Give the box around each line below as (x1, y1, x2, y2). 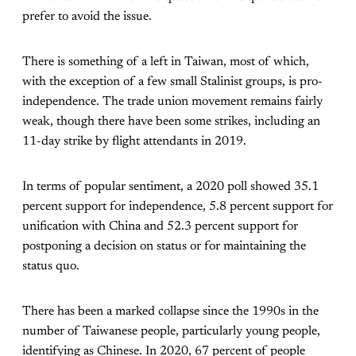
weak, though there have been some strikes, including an (22, 114, 320, 128)
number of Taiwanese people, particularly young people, (22, 324, 320, 338)
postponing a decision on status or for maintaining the (22, 239, 306, 253)
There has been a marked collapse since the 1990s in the (22, 304, 319, 318)
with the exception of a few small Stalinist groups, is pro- (22, 75, 323, 88)
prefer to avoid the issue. (22, 10, 152, 23)
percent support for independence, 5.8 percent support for (22, 199, 333, 213)
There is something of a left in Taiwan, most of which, (22, 55, 309, 68)
